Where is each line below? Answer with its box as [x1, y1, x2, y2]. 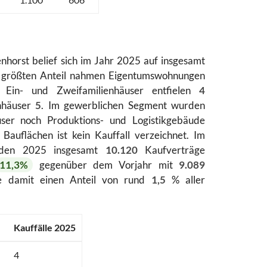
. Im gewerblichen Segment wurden [41, 99, 206, 112]
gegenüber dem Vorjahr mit [33, 159, 179, 172]
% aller [165, 173, 206, 187]
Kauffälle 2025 [14, 222, 76, 234]
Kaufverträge [137, 144, 205, 157]
